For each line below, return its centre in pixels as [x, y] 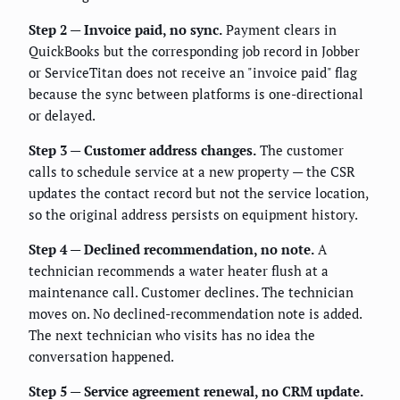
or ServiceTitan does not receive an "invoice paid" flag [193, 73]
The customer [300, 150]
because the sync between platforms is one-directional [196, 94]
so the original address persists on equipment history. [193, 215]
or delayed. [62, 116]
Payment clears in [279, 30]
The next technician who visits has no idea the [172, 335]
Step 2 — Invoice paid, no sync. [125, 30]
